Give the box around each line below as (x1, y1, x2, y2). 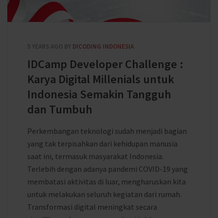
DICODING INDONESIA (73, 42, 134, 51)
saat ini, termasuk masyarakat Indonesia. (27, 151, 163, 161)
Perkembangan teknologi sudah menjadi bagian (27, 126, 187, 136)
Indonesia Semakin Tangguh (27, 87, 171, 102)
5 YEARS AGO (27, 42, 63, 51)
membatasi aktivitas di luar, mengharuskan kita (27, 177, 186, 186)
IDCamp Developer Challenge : (27, 56, 183, 72)
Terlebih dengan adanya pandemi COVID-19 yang (27, 164, 188, 174)
